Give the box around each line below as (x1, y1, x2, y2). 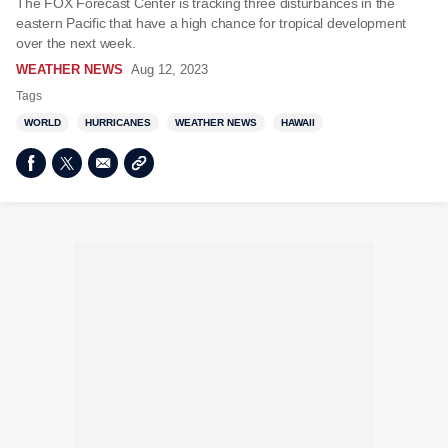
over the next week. (16, 35, 136, 51)
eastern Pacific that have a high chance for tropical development (16, 15, 406, 31)
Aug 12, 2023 (131, 62, 208, 77)
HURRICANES (85, 117, 151, 128)
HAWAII (281, 117, 315, 128)
